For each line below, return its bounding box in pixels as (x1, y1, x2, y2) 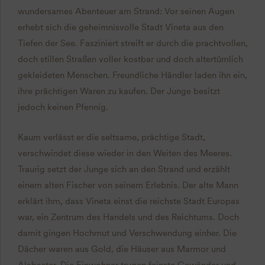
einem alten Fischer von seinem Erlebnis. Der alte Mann (17, 179, 238, 190)
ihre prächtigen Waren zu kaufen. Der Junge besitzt (17, 85, 220, 96)
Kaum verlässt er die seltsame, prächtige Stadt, (17, 131, 205, 143)
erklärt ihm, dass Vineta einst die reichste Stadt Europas (17, 195, 240, 206)
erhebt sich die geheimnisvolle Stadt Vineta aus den (17, 21, 224, 33)
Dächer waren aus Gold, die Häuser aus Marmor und (17, 243, 226, 254)
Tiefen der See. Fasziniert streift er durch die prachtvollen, (17, 37, 248, 49)
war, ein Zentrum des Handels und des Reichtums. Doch (17, 211, 239, 222)
